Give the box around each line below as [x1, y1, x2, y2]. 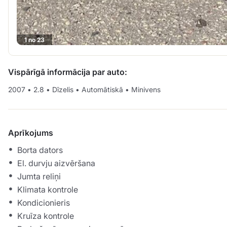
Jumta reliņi [17, 171, 61, 182]
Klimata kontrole [17, 184, 78, 195]
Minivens [129, 85, 161, 94]
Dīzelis [50, 85, 75, 94]
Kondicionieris [17, 198, 70, 208]
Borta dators [17, 145, 63, 156]
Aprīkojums [8, 128, 53, 138]
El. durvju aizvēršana [17, 158, 95, 169]
